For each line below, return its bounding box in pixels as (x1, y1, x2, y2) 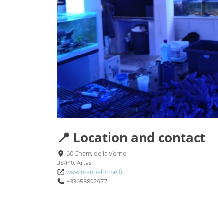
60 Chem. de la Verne (65, 149, 127, 158)
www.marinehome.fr (66, 167, 124, 177)
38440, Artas (57, 158, 91, 167)
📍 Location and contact (57, 128, 205, 146)
